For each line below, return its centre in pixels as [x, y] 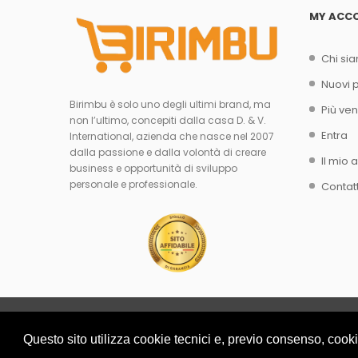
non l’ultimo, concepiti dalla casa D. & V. [168, 121]
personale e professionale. [133, 185]
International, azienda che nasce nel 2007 [172, 137]
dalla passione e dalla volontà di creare [168, 153]
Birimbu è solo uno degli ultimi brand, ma [170, 105]
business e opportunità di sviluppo [153, 169]
